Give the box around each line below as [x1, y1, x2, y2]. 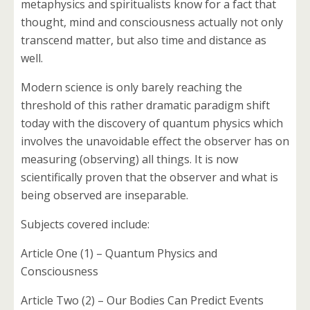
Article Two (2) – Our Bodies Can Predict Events [21, 293, 264, 309]
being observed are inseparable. [21, 188, 188, 203]
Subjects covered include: [21, 217, 149, 232]
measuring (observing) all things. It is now [21, 152, 238, 167]
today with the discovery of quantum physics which [21, 116, 283, 131]
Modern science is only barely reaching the [21, 80, 242, 95]
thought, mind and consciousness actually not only [21, 15, 283, 30]
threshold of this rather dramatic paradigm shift [21, 98, 270, 113]
